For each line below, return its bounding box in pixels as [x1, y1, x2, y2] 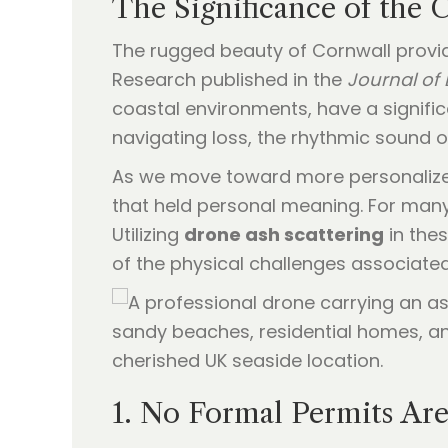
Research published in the [112, 67, 347, 92]
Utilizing [112, 222, 184, 247]
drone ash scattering [184, 222, 384, 247]
